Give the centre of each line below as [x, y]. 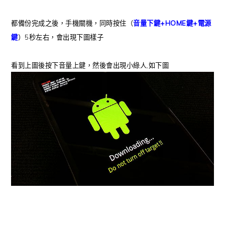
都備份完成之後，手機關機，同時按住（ [72, 23]
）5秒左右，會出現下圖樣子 [61, 37]
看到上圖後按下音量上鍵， [52, 65]
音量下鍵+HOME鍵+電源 [172, 23]
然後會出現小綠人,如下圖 [131, 65]
